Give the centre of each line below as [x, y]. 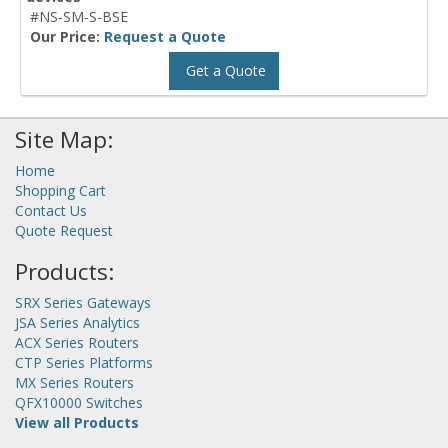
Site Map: [64, 139]
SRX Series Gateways [83, 302]
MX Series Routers [74, 382]
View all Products [77, 422]
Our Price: [67, 36]
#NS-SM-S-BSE [79, 16]
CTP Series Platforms [84, 362]
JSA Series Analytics [77, 322]
